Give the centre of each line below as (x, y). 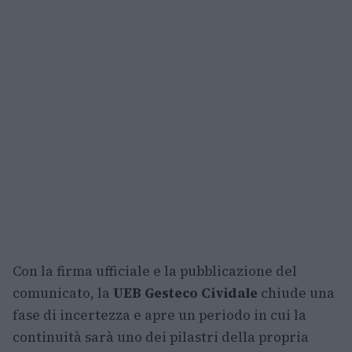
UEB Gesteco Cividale (185, 293)
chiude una (296, 293)
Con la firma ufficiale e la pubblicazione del (155, 271)
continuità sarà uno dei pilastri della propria (161, 337)
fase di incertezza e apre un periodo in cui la (159, 315)
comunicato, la (63, 293)
